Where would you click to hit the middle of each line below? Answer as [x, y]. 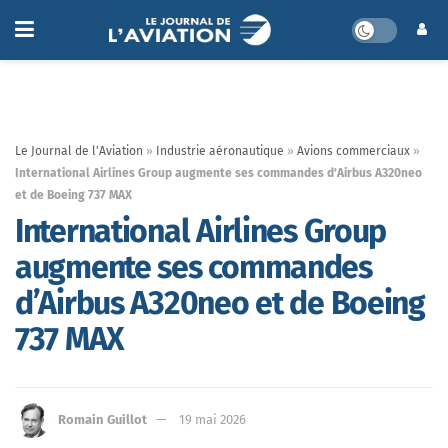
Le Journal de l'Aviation [79, 151]
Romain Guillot [102, 419]
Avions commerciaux [353, 151]
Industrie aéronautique [220, 151]
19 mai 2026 [212, 419]
